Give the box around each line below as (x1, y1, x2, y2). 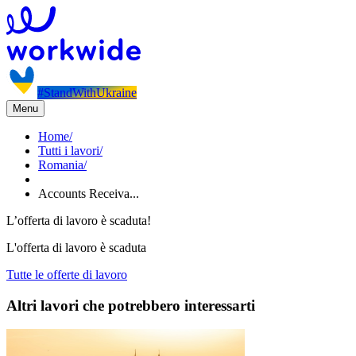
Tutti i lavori (38, 144, 99, 157)
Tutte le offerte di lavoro (6, 268, 127, 281)
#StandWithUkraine (37, 86, 137, 99)
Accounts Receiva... (38, 187, 139, 200)
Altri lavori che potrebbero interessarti (6, 296, 255, 314)
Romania (38, 158, 83, 172)
